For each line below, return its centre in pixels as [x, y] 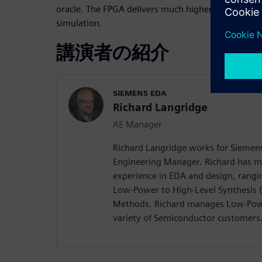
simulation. [79, 23]
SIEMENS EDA [140, 93]
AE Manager [137, 124]
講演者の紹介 [113, 52]
